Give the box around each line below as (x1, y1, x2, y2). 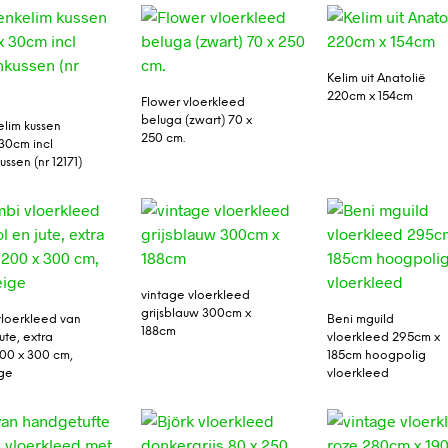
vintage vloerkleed (140, 289, 250, 303)
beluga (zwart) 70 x (140, 113, 252, 127)
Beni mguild (327, 313, 395, 327)
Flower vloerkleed (140, 95, 245, 109)
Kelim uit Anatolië (327, 71, 427, 85)
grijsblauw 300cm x (140, 307, 251, 321)
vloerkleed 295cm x (327, 331, 441, 345)
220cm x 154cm (327, 89, 414, 103)
